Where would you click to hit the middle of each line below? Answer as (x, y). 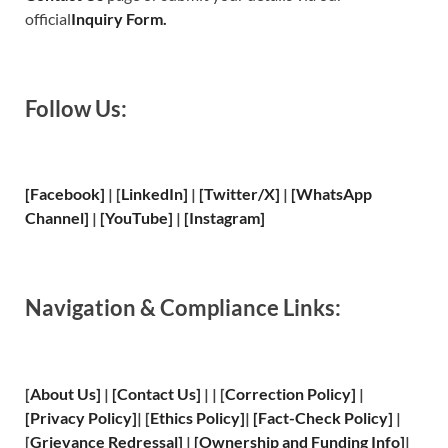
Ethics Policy (195, 418)
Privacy (57, 418)
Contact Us (156, 394)
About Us (63, 394)
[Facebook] (65, 194)
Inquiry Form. (119, 18)
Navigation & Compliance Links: (183, 308)
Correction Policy (288, 394)
